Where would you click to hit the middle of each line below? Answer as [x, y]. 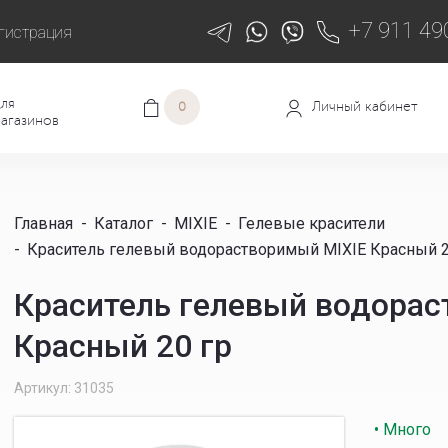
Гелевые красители [311, 223]
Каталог [123, 223]
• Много [402, 429]
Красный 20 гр [123, 345]
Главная [43, 223]
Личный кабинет [364, 106]
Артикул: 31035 [64, 387]
